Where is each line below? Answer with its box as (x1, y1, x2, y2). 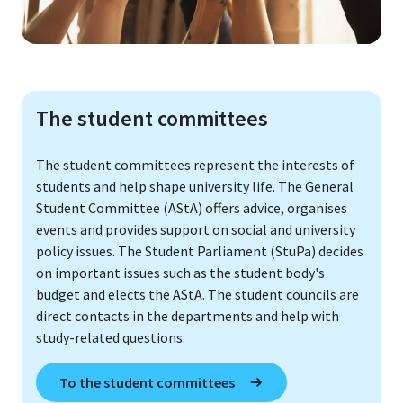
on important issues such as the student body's (36, 264, 325, 282)
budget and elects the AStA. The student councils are (36, 285, 359, 304)
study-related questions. (36, 328, 185, 347)
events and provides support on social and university (36, 220, 355, 239)
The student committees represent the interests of (36, 156, 354, 175)
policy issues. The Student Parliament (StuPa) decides (36, 242, 363, 261)
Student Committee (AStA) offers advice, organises (36, 199, 347, 218)
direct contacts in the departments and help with (36, 307, 339, 326)
